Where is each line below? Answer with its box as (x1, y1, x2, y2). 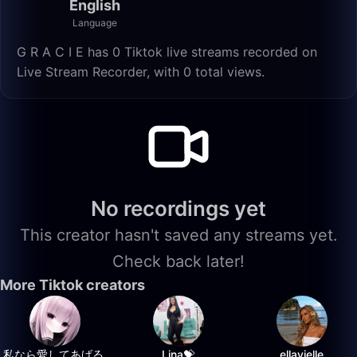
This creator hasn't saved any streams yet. (19, 226, 338, 245)
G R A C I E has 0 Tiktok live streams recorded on (17, 44, 317, 60)
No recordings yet (91, 196, 266, 221)
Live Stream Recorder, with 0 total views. (17, 64, 265, 80)
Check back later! (112, 252, 245, 271)
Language (72, 17, 117, 29)
